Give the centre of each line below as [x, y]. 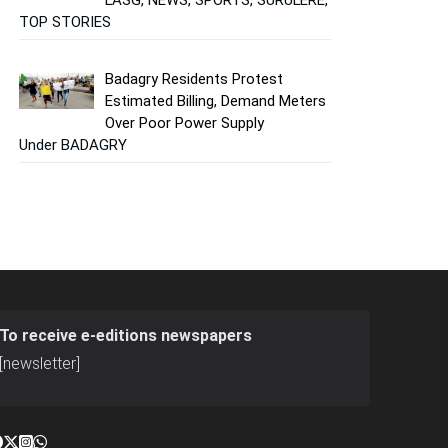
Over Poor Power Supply [185, 123]
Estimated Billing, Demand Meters [216, 101]
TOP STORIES [65, 21]
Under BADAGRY [73, 145]
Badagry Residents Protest [194, 79]
